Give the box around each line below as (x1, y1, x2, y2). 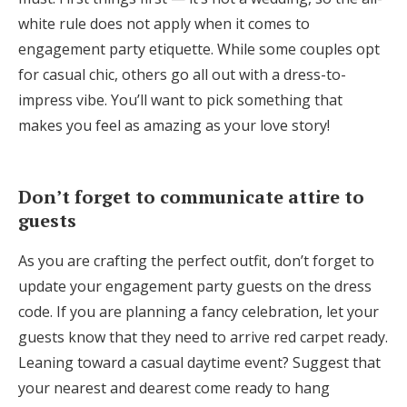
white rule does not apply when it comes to (18, 14, 310, 34)
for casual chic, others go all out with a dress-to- (18, 65, 346, 84)
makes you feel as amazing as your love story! (18, 115, 330, 135)
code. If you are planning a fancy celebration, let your (18, 302, 379, 322)
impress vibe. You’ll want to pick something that (18, 90, 342, 110)
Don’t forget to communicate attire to (18, 184, 364, 209)
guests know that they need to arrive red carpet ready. (18, 327, 388, 347)
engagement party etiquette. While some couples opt (18, 39, 380, 59)
